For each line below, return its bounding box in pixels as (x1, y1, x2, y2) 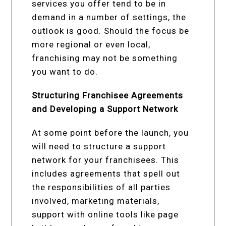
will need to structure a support (32, 141, 166, 151)
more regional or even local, (32, 39, 151, 49)
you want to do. (32, 66, 98, 77)
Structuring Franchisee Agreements (32, 90, 184, 100)
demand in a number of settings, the (32, 12, 187, 22)
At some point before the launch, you (32, 127, 189, 138)
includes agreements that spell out (32, 168, 181, 179)
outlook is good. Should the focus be (32, 25, 190, 36)
